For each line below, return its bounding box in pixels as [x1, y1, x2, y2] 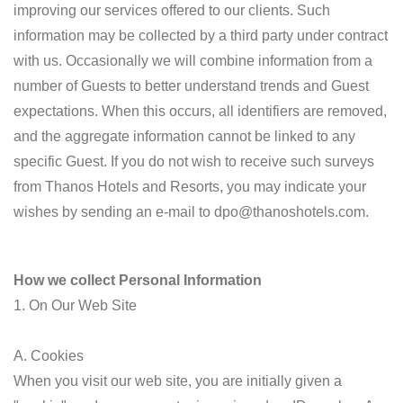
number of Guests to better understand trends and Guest [13, 78, 369, 94]
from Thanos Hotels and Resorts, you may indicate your [13, 179, 366, 194]
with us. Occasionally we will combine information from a [13, 53, 372, 68]
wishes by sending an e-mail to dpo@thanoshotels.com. [13, 204, 369, 219]
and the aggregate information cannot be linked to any [13, 129, 355, 144]
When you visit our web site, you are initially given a [13, 373, 342, 389]
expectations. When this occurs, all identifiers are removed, [13, 103, 387, 119]
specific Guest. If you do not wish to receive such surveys [13, 154, 374, 169]
